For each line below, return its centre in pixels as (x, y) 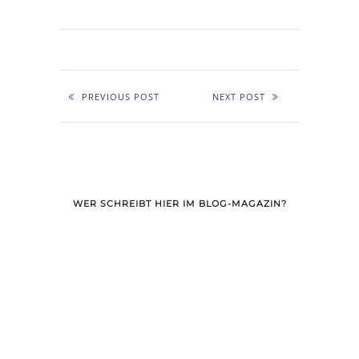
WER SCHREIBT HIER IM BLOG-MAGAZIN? (179, 203)
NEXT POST (238, 96)
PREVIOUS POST (121, 96)
